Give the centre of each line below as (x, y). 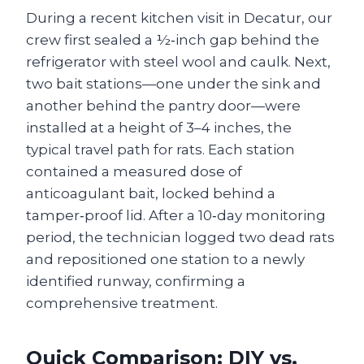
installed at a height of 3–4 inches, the (159, 127)
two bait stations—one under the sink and (173, 83)
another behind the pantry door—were (163, 105)
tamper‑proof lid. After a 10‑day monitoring (176, 215)
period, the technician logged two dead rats (180, 237)
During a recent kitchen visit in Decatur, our (179, 17)
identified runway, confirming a (136, 281)
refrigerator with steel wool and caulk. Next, (178, 61)
